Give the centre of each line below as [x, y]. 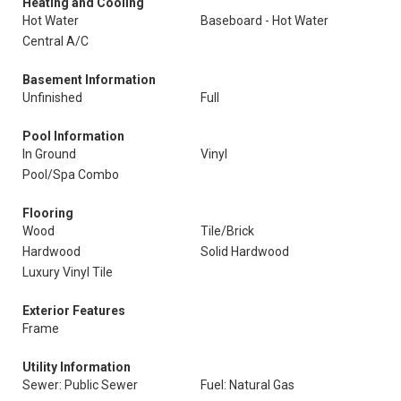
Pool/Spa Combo [71, 175]
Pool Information [73, 136]
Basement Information [89, 80]
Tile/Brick [227, 231]
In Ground [49, 154]
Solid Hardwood [245, 252]
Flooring [48, 213]
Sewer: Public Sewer [80, 385]
